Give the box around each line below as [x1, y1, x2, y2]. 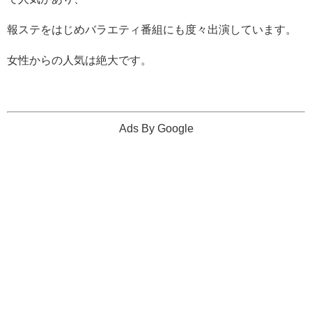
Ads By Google [118, 123, 194, 134]
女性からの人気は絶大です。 [7, 54, 152, 66]
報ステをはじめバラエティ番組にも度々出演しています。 [7, 24, 297, 36]
